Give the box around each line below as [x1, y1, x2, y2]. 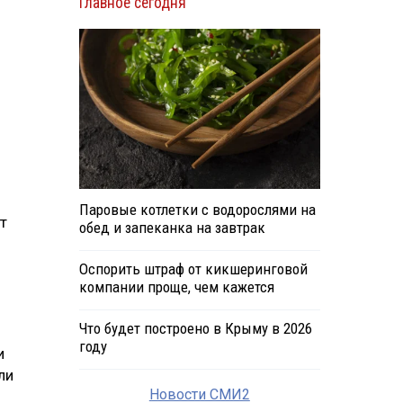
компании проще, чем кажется [78, 278, 274, 297]
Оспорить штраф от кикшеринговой [78, 260, 308, 279]
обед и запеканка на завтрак [78, 219, 265, 237]
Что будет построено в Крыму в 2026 [78, 319, 312, 338]
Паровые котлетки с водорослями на [78, 201, 316, 219]
